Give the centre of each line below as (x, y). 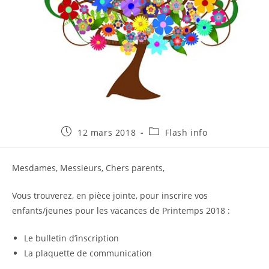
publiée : (80, 143)
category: (168, 143)
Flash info (186, 132)
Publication (86, 131)
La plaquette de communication (88, 253)
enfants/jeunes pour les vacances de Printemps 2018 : (121, 210)
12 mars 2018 (107, 132)
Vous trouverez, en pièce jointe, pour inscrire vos (110, 195)
